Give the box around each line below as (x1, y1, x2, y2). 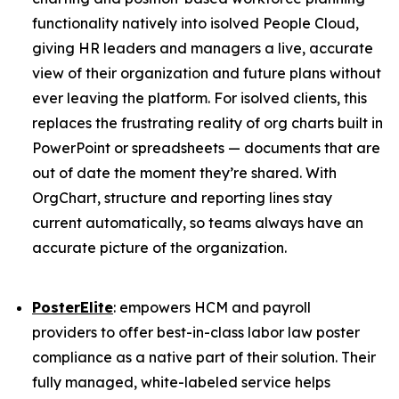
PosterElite (32, 297, 113, 316)
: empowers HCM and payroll (113, 297, 311, 316)
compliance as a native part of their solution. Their (32, 347, 376, 366)
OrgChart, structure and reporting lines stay (32, 189, 332, 208)
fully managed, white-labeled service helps (32, 372, 330, 391)
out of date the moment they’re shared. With (32, 164, 337, 183)
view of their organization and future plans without (32, 64, 381, 83)
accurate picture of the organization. (32, 239, 287, 257)
